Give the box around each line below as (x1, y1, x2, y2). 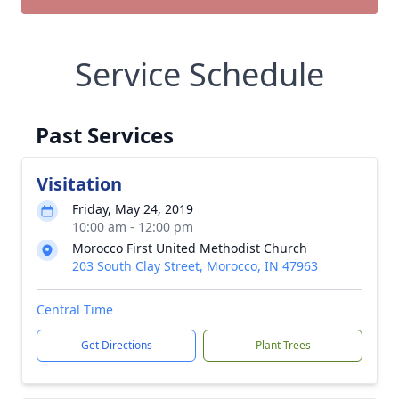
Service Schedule (75, 53, 324, 96)
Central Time (37, 301, 113, 318)
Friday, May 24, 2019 (72, 200, 193, 217)
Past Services (36, 120, 174, 150)
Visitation (37, 172, 122, 196)
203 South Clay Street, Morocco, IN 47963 (72, 257, 318, 274)
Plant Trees (255, 338, 311, 353)
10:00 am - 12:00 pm (72, 218, 193, 235)
